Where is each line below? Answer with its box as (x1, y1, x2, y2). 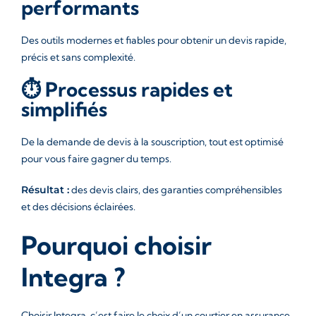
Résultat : (21, 183, 69, 196)
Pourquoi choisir (21, 229, 212, 261)
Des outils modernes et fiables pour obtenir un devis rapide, (21, 34, 286, 47)
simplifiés (21, 97, 107, 121)
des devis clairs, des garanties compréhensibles (69, 183, 282, 196)
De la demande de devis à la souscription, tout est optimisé (21, 135, 284, 148)
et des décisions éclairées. (21, 200, 135, 213)
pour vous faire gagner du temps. (21, 152, 174, 165)
